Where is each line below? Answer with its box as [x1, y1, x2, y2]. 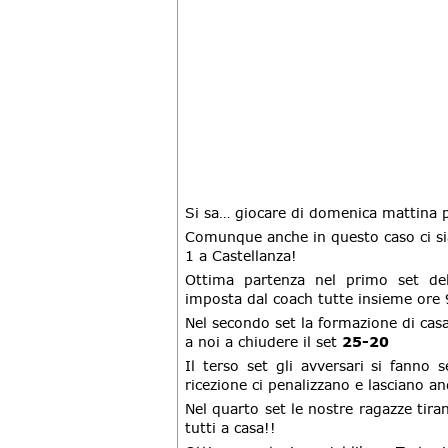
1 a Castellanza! [185, 247, 297, 264]
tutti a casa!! [185, 419, 276, 436]
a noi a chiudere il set [185, 333, 342, 350]
